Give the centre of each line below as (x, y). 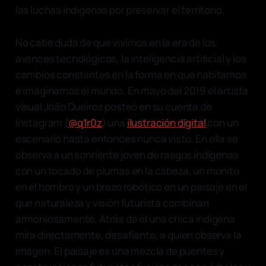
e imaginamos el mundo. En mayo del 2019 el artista (132, 90)
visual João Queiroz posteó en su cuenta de (113, 106)
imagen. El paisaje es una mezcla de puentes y (120, 251)
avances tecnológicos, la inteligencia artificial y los (131, 58)
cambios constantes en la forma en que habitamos (131, 74)
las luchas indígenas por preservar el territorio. (121, 9)
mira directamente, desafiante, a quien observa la (128, 235)
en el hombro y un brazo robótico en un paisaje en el (131, 186)
